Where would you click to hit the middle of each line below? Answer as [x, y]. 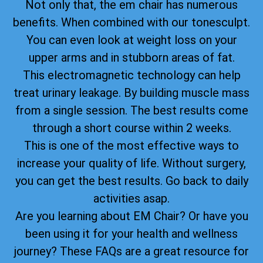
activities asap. [131, 198]
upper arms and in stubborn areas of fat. [131, 57]
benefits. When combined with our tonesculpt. [131, 22]
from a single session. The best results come [131, 110]
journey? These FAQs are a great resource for [131, 251]
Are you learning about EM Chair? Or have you [131, 216]
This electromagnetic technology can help [131, 75]
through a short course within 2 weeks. [131, 128]
